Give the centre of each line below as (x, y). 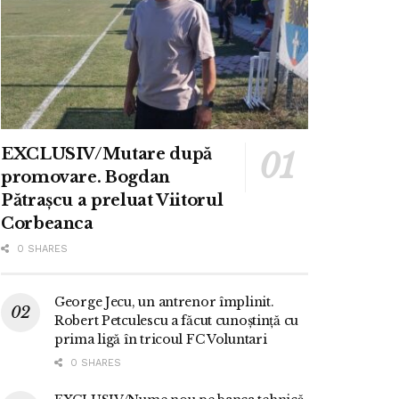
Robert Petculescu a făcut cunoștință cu (177, 321)
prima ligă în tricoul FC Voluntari (161, 340)
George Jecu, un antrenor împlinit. (164, 302)
